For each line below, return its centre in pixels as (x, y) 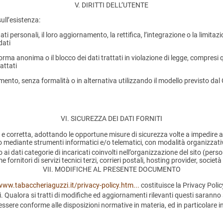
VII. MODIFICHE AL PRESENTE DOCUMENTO (111, 169)
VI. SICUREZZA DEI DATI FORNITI (111, 119)
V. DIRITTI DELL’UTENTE (111, 5)
